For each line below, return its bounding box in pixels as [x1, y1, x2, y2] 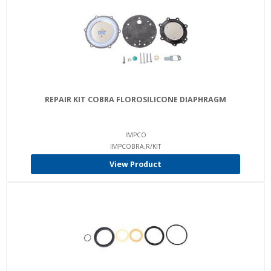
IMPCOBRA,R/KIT [110, 142, 161, 151]
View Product [109, 159, 162, 169]
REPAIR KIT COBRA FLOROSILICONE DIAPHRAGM [45, 94, 226, 105]
